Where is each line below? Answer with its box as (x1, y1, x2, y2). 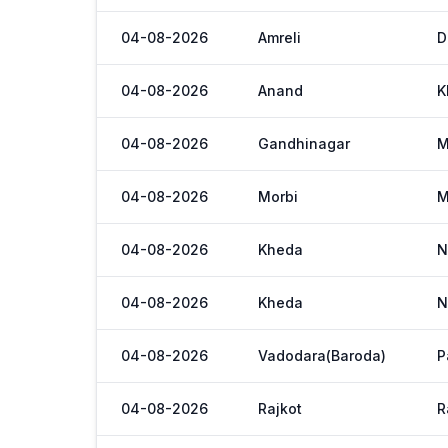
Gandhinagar (258, 135, 350, 152)
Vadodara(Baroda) (258, 347, 386, 364)
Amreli (258, 29, 301, 46)
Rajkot (258, 400, 302, 417)
